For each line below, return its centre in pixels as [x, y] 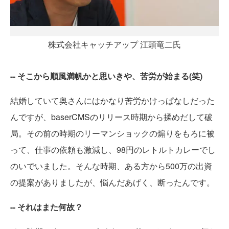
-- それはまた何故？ [47, 207]
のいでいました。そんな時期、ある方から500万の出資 [111, 166]
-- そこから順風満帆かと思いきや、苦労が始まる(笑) [106, 76]
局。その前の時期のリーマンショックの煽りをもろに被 [112, 133]
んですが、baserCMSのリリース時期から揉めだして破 [111, 117]
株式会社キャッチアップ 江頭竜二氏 [114, 44]
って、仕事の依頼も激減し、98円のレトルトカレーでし [113, 150]
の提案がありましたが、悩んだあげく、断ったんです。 [112, 182]
